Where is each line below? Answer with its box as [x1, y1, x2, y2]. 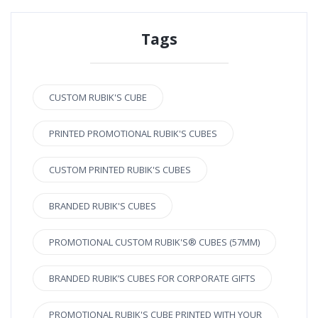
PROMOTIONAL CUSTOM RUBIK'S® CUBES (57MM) [49, 236, 260, 248]
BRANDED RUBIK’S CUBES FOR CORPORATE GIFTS [49, 272, 256, 285]
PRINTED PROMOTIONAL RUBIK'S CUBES [49, 127, 217, 140]
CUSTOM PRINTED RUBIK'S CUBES [49, 163, 191, 176]
